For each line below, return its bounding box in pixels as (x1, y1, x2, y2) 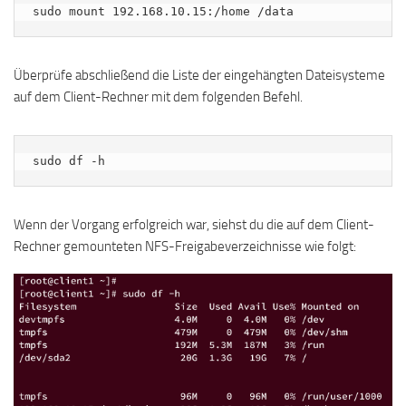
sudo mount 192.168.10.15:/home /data (33, 5, 294, 19)
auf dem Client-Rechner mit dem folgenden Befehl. (14, 89, 303, 106)
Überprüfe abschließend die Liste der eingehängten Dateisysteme (14, 67, 385, 84)
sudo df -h (33, 154, 105, 169)
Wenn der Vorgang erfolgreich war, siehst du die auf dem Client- (14, 217, 374, 234)
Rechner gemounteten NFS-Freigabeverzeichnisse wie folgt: (14, 238, 356, 256)
